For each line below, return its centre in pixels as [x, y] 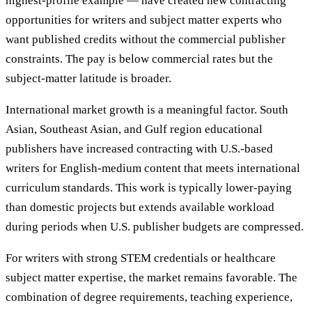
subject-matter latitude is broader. [88, 78]
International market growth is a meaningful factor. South [147, 109]
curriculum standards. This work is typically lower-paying [149, 187]
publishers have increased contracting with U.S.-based [139, 148]
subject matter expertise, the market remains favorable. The [151, 277]
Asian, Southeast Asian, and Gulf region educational [134, 129]
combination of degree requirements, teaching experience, [149, 297]
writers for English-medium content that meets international [153, 168]
